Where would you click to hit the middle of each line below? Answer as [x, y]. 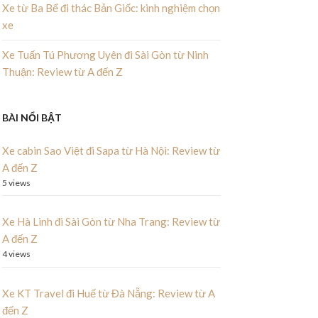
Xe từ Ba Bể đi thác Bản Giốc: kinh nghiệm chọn [111, 8]
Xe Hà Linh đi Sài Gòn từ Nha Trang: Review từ [111, 222]
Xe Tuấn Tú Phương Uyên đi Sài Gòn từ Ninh [105, 54]
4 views [16, 254]
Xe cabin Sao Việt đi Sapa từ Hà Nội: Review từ [111, 150]
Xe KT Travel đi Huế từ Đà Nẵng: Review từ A [108, 293]
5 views [16, 182]
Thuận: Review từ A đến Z [62, 71]
